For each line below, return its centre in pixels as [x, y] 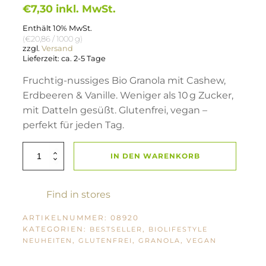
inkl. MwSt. [86, 8]
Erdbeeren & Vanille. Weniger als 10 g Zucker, [128, 95]
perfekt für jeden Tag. [74, 125]
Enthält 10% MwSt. [58, 28]
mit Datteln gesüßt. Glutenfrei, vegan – [115, 110]
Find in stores [79, 194]
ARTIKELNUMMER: [67, 217]
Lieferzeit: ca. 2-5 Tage [64, 58]
